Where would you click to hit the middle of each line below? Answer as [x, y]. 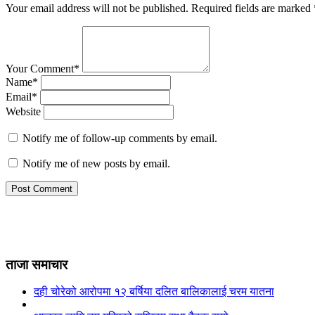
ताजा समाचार [37, 264]
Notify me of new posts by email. [96, 163]
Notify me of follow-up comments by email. [120, 138]
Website [23, 111]
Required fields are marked [252, 8]
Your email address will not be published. [97, 8]
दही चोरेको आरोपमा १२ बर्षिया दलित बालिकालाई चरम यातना [154, 292]
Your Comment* [43, 68]
